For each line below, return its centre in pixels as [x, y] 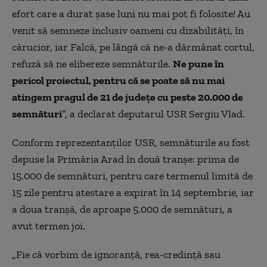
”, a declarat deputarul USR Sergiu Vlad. [153, 114]
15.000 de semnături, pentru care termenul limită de [132, 176]
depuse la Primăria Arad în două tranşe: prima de [125, 159]
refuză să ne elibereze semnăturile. [92, 63]
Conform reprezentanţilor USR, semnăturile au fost [131, 142]
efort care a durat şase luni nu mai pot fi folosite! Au [131, 13]
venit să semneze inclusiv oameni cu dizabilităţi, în [128, 30]
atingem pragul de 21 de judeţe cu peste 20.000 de [128, 97]
